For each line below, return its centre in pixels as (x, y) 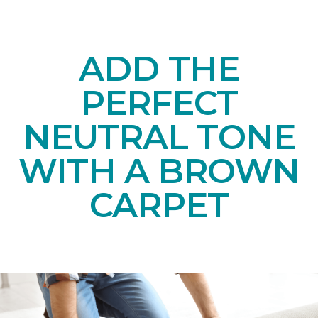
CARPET (159, 205)
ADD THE (159, 69)
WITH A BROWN (159, 171)
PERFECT (159, 103)
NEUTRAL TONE (159, 137)
